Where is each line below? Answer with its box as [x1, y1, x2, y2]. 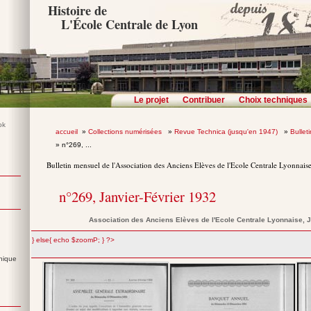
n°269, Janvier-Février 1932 [59, 187, 217, 207]
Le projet [134, 95, 169, 105]
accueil [55, 128, 78, 135]
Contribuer [183, 95, 225, 105]
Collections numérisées [87, 128, 164, 135]
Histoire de [48, 1, 108, 19]
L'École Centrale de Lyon [60, 15, 198, 33]
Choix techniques [239, 95, 308, 105]
